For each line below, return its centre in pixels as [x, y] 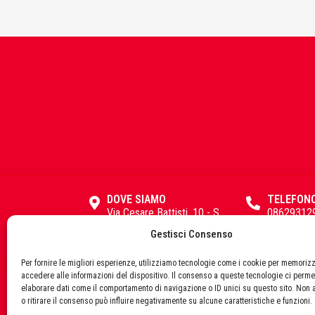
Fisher [96, 39]
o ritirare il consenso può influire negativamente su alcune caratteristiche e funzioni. [167, 301]
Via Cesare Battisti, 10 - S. [164, 213]
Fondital [100, 177]
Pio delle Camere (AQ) [156, 226]
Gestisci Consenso [192, 234]
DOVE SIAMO [136, 200]
